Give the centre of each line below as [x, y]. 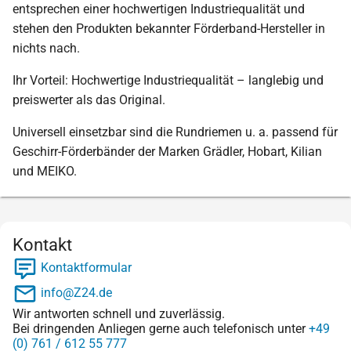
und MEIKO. [45, 171]
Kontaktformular [85, 268]
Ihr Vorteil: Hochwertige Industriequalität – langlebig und [168, 80]
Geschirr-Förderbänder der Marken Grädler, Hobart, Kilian [167, 151]
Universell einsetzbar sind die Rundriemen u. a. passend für [175, 132]
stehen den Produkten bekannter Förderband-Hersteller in [169, 28]
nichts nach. [46, 48]
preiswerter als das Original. [89, 100]
